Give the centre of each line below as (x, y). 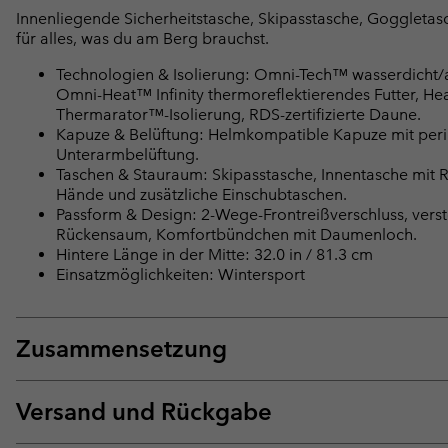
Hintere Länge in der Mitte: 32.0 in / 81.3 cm (214, 255)
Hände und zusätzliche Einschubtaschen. (201, 195)
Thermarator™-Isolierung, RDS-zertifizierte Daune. (238, 115)
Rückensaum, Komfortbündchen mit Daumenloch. (236, 235)
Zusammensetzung (121, 349)
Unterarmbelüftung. (127, 155)
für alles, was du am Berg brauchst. (142, 39)
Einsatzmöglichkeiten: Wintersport (180, 275)
